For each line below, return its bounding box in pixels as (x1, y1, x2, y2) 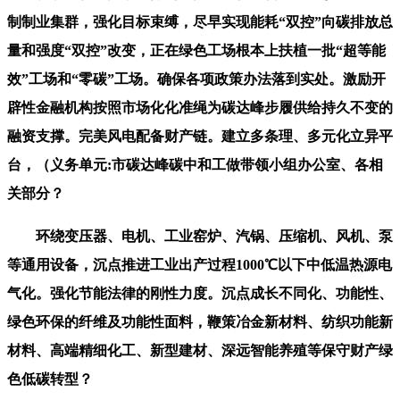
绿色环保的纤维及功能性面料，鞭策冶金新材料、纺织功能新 (7, 313, 393, 329)
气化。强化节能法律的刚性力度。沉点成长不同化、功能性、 (7, 285, 393, 301)
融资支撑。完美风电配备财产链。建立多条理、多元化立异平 (7, 128, 393, 144)
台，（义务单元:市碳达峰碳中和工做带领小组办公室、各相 (7, 156, 383, 172)
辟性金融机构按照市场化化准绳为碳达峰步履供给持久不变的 (7, 99, 393, 115)
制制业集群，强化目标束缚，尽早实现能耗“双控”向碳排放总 (7, 13, 393, 29)
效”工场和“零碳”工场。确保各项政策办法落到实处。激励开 (7, 71, 386, 87)
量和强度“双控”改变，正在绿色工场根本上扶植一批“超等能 (7, 42, 386, 58)
